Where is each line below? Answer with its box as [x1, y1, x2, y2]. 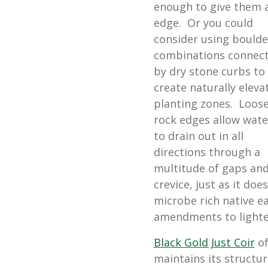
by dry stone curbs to [153, 63, 265, 78]
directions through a [153, 144, 260, 159]
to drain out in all [153, 128, 243, 143]
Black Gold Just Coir [153, 234, 255, 249]
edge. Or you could [153, 15, 253, 30]
